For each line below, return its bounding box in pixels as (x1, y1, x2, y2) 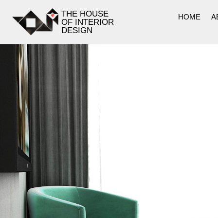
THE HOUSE (61, 9, 109, 18)
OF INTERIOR (61, 17, 114, 27)
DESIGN (61, 25, 92, 35)
